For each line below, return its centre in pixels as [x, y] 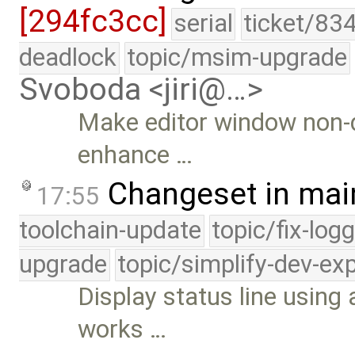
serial [203, 23]
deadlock [68, 57]
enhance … [136, 155]
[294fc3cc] [93, 21]
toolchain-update [110, 231]
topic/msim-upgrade [237, 57]
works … [122, 330]
